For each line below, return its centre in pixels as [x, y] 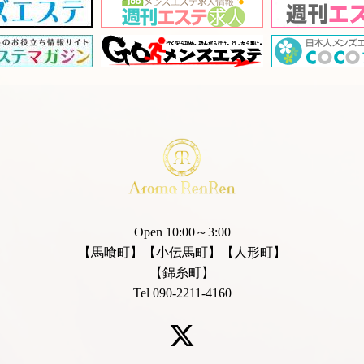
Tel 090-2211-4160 [182, 293]
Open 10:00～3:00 [182, 232]
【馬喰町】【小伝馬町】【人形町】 [182, 253]
